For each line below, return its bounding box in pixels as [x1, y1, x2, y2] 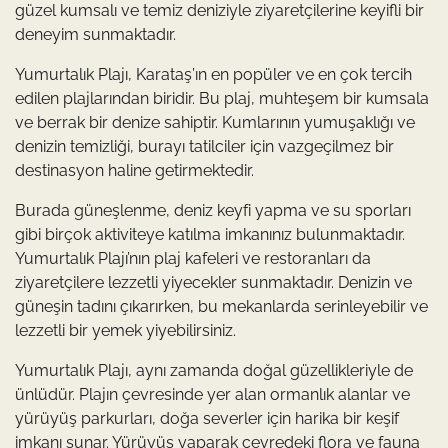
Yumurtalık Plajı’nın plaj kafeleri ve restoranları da [15, 248, 371, 268]
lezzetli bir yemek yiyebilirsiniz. [15, 320, 236, 340]
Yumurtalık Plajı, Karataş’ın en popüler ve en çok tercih [15, 64, 412, 84]
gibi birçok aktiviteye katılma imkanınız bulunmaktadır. [15, 224, 405, 244]
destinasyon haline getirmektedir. [15, 160, 254, 180]
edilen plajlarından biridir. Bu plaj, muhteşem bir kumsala [15, 88, 429, 108]
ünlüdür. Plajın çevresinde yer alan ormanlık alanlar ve [15, 384, 410, 404]
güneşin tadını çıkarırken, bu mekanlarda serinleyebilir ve [15, 296, 428, 316]
